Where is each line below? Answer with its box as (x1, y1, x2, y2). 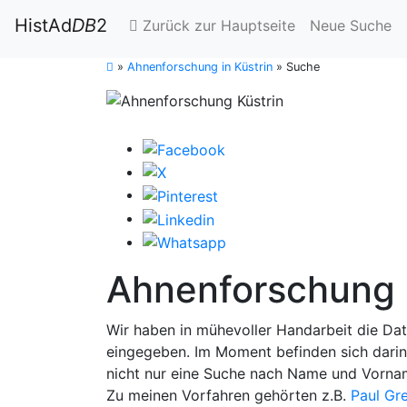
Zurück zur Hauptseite (138, 16, 295, 35)
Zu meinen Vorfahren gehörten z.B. (106, 386, 351, 405)
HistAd (15, 15, 72, 36)
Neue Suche (310, 16, 392, 35)
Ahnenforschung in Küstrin (127, 60, 273, 74)
